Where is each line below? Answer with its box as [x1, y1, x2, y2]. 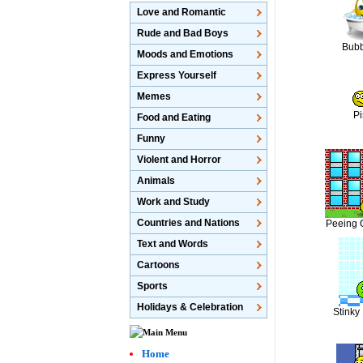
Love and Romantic [137, 6, 227, 18]
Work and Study [137, 196, 211, 207]
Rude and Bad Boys [137, 28, 229, 39]
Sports [137, 280, 169, 292]
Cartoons [137, 259, 181, 271]
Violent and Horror [137, 154, 222, 165]
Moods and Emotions [137, 49, 234, 60]
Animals [137, 175, 176, 186]
